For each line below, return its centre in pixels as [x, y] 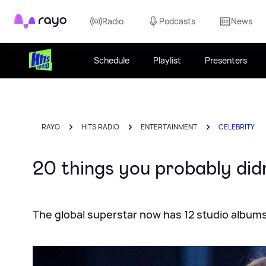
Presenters [226, 60]
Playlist [167, 60]
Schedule [112, 60]
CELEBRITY [237, 127]
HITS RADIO [100, 127]
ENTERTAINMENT [169, 127]
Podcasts [177, 21]
